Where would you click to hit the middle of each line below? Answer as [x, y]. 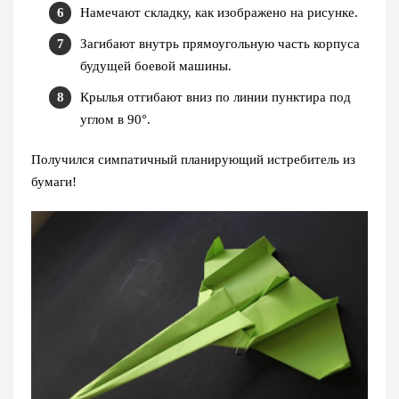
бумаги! [54, 181]
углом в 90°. [115, 119]
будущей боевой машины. [156, 65]
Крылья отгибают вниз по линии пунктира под [216, 97]
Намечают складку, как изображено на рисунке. [219, 12]
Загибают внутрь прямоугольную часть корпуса [220, 43]
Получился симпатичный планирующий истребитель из [193, 159]
